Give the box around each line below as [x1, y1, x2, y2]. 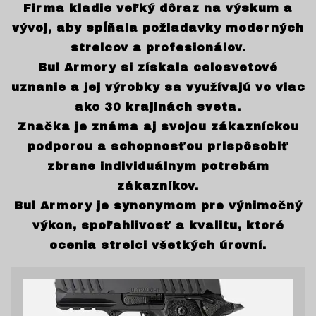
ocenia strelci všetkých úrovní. [49, 238, 267, 251]
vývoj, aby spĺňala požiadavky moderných [12, 21, 304, 34]
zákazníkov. [117, 179, 199, 192]
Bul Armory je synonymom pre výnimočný [13, 199, 303, 212]
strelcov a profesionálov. [70, 41, 246, 54]
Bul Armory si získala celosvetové [38, 61, 278, 73]
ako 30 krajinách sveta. [75, 100, 241, 113]
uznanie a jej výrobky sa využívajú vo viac [11, 80, 305, 93]
